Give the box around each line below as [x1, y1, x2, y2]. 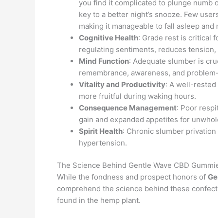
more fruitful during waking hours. [79, 91, 196, 101]
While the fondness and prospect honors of [57, 172, 208, 182]
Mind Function [79, 56, 129, 66]
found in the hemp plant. [57, 196, 141, 205]
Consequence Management [79, 103, 177, 112]
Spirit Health [79, 126, 123, 136]
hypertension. [79, 138, 127, 147]
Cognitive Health [79, 33, 138, 42]
